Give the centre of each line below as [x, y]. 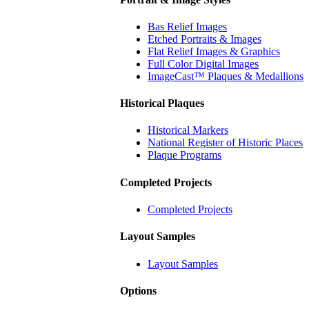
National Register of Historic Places [225, 143]
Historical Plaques [162, 103]
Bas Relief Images [187, 26]
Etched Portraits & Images [205, 39]
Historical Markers [188, 130]
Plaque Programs [185, 155]
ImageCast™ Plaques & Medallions [226, 76]
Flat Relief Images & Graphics [214, 51]
